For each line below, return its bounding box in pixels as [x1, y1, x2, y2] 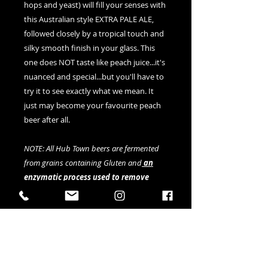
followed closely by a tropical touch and [24, 28, 164, 39]
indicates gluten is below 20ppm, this [24, 215, 149, 226]
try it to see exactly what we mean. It [24, 86, 154, 96]
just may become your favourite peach [24, 100, 161, 111]
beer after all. [24, 114, 70, 125]
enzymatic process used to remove [24, 172, 149, 182]
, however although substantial [48, 186, 153, 197]
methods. [24, 243, 56, 254]
